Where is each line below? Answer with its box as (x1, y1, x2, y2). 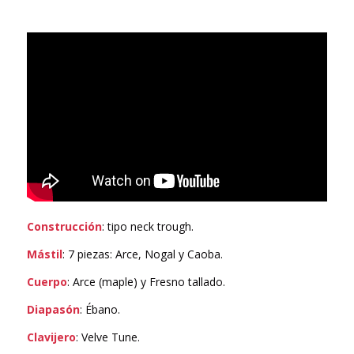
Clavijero (26, 330, 76, 345)
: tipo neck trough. (101, 219, 194, 235)
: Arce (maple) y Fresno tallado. (66, 274, 225, 290)
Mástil (26, 247, 62, 262)
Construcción (26, 219, 102, 235)
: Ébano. (79, 302, 120, 318)
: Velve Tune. (75, 330, 140, 345)
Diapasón (26, 302, 80, 318)
